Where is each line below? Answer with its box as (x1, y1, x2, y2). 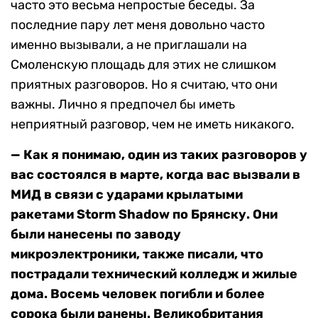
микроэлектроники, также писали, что (11, 246, 263, 263)
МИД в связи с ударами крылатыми (11, 187, 243, 203)
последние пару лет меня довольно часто (11, 17, 265, 33)
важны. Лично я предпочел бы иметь (11, 97, 235, 113)
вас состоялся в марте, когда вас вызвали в (11, 167, 300, 183)
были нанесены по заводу (11, 226, 181, 243)
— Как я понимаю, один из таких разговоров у (11, 147, 307, 163)
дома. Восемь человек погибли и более (11, 286, 265, 302)
